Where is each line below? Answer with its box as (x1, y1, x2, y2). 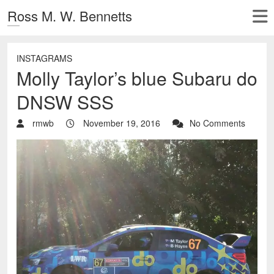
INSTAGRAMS (17, 52, 72, 64)
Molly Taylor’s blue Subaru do (17, 65, 257, 91)
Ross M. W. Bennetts (7, 6, 132, 25)
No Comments (190, 117, 245, 129)
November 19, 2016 (81, 117, 160, 129)
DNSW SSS (17, 89, 114, 115)
